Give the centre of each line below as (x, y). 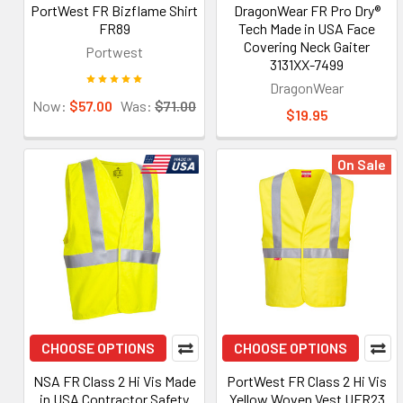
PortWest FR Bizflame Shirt (114, 10)
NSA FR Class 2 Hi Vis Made (114, 381)
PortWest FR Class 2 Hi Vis (307, 381)
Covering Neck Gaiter (307, 46)
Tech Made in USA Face (307, 28)
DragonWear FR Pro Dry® (307, 10)
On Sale (362, 164)
